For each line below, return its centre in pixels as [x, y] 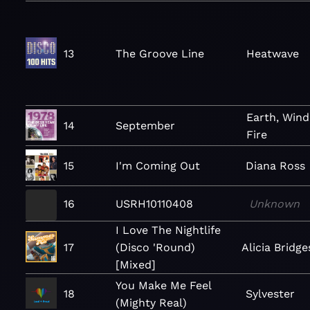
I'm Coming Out [158, 166]
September [145, 126]
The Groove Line [160, 53]
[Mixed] [136, 265]
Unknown [275, 203]
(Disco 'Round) [155, 247]
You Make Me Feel [163, 285]
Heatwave [272, 53]
